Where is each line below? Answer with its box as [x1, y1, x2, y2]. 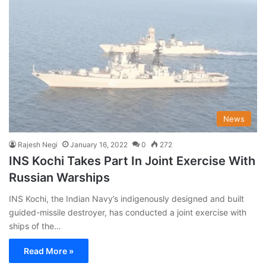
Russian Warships [9, 170, 110, 185]
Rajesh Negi [18, 140, 58, 149]
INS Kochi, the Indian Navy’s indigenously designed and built [9, 193, 244, 204]
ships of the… [9, 220, 61, 231]
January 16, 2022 [70, 140, 128, 149]
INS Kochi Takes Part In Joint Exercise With [9, 153, 255, 168]
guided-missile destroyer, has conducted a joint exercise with [9, 207, 246, 217]
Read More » [24, 245, 74, 256]
